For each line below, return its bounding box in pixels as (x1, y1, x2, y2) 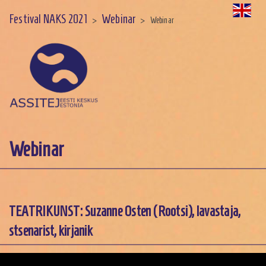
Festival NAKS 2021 (9, 12, 87, 26)
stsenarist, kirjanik (9, 223, 93, 239)
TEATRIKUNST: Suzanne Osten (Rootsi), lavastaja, (9, 204, 240, 220)
